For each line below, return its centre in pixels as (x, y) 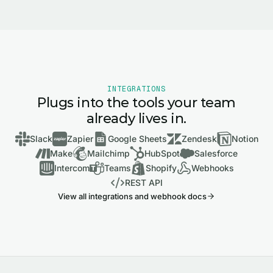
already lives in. (136, 118)
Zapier (80, 138)
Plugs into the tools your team (136, 102)
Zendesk (199, 138)
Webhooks (212, 168)
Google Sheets (137, 138)
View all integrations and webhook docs (132, 196)
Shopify (161, 168)
